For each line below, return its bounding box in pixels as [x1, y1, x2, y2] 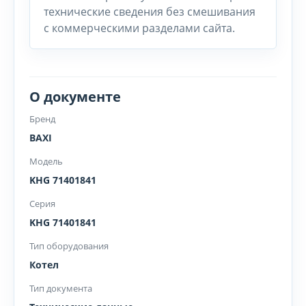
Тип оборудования [29, 240, 109, 252]
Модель [29, 155, 63, 167]
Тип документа [29, 282, 92, 294]
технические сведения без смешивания [44, 4, 255, 19]
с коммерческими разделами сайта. [44, 20, 235, 36]
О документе [29, 87, 121, 106]
